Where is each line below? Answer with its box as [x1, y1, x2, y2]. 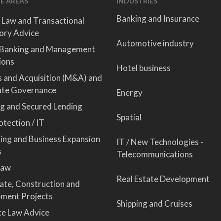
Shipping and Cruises [116, 198, 192, 209]
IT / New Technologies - [116, 137, 203, 147]
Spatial [116, 112, 142, 122]
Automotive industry [116, 38, 194, 48]
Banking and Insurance [116, 13, 199, 24]
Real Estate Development [116, 174, 210, 184]
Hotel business [116, 63, 171, 73]
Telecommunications [116, 149, 193, 159]
